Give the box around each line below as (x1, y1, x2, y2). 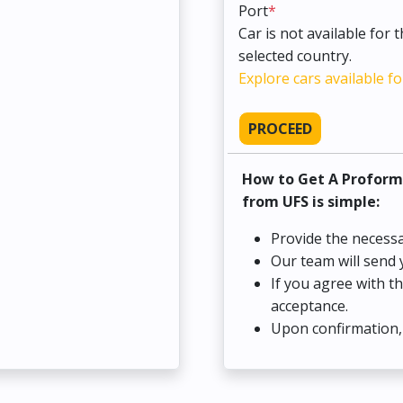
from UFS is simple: (242, 191, 380, 211)
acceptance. (271, 295, 348, 316)
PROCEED (248, 118, 312, 139)
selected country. (238, 45, 352, 66)
